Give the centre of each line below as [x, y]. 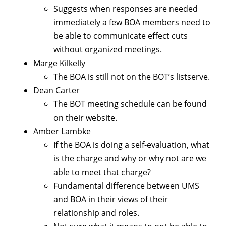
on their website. [85, 118]
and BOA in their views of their [111, 200]
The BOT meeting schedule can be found [130, 104]
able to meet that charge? [102, 172]
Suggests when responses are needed [126, 9]
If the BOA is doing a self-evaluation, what [131, 145]
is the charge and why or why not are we [130, 159]
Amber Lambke [62, 131]
